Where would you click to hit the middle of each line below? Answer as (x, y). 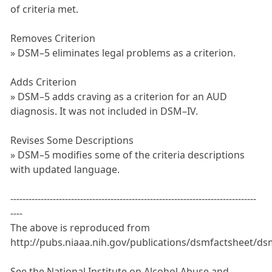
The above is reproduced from (80, 228)
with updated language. (65, 170)
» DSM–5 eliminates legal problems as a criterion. (123, 53)
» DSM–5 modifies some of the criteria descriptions (128, 155)
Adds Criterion (44, 82)
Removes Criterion (53, 39)
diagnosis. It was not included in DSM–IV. (104, 111)
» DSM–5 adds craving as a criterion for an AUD (119, 97)
